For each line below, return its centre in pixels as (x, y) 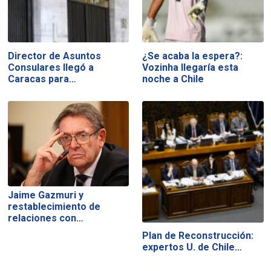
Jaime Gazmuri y (45, 195)
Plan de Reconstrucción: (198, 236)
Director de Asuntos (54, 56)
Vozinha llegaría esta (191, 67)
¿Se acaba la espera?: (193, 56)
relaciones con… (45, 218)
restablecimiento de (54, 207)
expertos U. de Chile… (192, 247)
